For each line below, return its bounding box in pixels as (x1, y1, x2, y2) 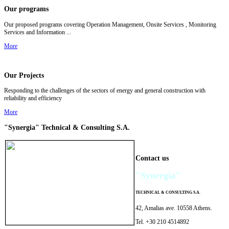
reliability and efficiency (4, 94, 62, 102)
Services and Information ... (4, 28, 71, 36)
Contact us (135, 153, 169, 162)
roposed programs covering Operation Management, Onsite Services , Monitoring (18, 20, 216, 28)
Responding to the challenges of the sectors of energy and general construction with (4, 86, 205, 94)
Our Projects (4, 71, 44, 79)
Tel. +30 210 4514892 (135, 218, 191, 226)
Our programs (4, 5, 49, 13)
